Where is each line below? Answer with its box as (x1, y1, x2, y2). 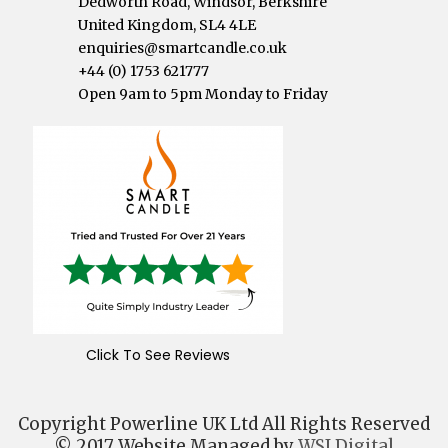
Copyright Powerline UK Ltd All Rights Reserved (18, 412, 430, 435)
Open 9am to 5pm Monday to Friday (78, 84, 329, 103)
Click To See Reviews (86, 344, 231, 365)
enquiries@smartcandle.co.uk (78, 38, 288, 57)
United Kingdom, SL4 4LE (78, 15, 257, 34)
